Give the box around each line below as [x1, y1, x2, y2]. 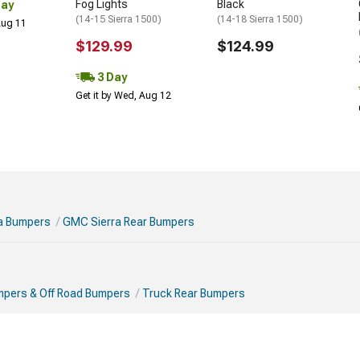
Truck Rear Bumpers [142, 287, 245, 300]
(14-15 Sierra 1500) [76, 13, 162, 25]
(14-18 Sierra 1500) [217, 13, 303, 25]
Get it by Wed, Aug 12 [76, 89, 171, 101]
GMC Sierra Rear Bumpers [63, 215, 194, 228]
